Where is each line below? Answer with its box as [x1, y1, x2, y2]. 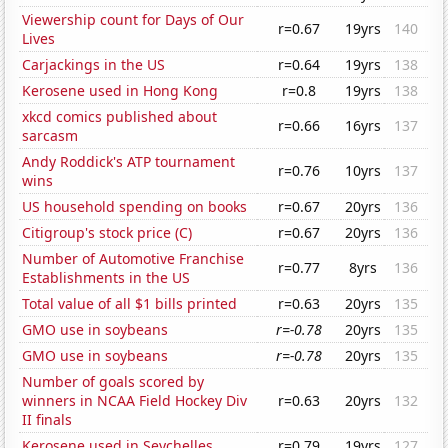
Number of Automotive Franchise [22, 249, 245, 269]
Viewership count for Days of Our [22, 10, 245, 30]
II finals [22, 410, 73, 430]
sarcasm [22, 126, 79, 146]
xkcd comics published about [22, 107, 218, 127]
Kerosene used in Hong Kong [22, 81, 219, 101]
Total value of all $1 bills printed [22, 294, 238, 314]
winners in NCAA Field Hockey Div [22, 391, 248, 411]
